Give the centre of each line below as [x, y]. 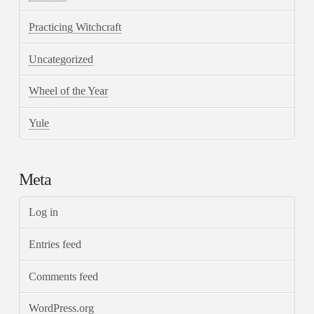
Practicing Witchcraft [75, 27]
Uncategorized [61, 59]
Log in [44, 212]
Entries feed [55, 244]
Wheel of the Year [69, 91]
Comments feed [64, 276]
